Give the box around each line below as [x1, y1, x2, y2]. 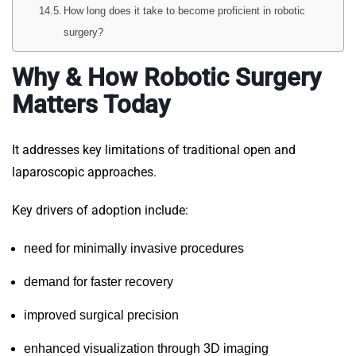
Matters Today [12, 90, 170, 120]
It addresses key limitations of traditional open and [12, 142, 296, 158]
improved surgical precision [24, 308, 179, 323]
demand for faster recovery [24, 275, 173, 289]
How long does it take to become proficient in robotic [64, 5, 306, 17]
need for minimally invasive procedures [24, 242, 244, 256]
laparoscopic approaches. [12, 164, 157, 180]
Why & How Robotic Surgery [12, 63, 321, 93]
